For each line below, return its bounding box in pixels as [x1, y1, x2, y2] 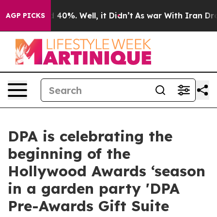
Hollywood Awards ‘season [8, 162, 205, 180]
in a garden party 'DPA [8, 179, 180, 198]
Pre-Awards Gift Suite [8, 197, 169, 215]
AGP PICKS [6, 11, 45, 20]
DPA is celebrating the [8, 127, 172, 145]
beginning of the [8, 144, 130, 163]
